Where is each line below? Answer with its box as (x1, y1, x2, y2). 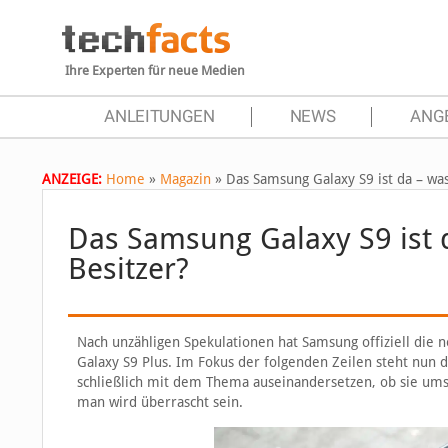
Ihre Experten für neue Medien (65, 63, 245, 78)
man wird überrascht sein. (76, 394, 243, 410)
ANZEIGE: (42, 171, 102, 187)
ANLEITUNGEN (104, 107, 215, 126)
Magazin (160, 171, 211, 187)
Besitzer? (68, 251, 189, 286)
